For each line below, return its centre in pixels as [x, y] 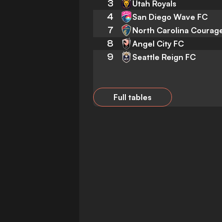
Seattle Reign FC [164, 57]
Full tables [133, 97]
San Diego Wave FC [170, 17]
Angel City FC [158, 43]
